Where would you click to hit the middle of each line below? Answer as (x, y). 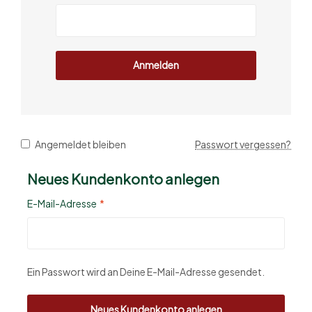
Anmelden (156, 65)
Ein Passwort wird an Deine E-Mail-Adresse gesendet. (146, 272)
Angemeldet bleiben (80, 144)
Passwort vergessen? (243, 144)
